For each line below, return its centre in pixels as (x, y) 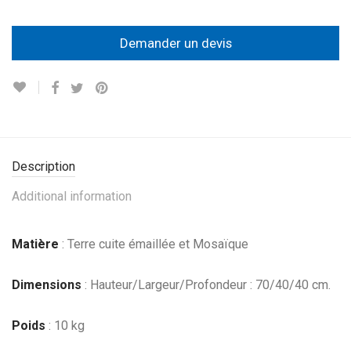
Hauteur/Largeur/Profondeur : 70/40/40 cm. (209, 285)
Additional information (72, 196)
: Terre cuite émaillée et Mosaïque (154, 244)
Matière (35, 244)
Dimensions (47, 285)
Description (43, 166)
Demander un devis (175, 43)
